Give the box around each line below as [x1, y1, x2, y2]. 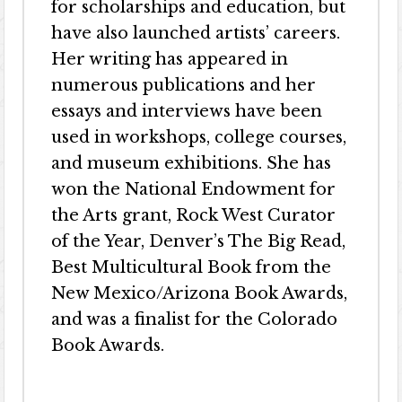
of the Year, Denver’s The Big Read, [51, 232, 346, 252]
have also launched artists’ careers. [51, 23, 341, 44]
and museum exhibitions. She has [51, 153, 332, 174]
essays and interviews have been [51, 101, 323, 122]
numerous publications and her [51, 75, 317, 96]
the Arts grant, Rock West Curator [51, 205, 336, 226]
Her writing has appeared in [51, 49, 289, 70]
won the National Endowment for [51, 179, 336, 200]
